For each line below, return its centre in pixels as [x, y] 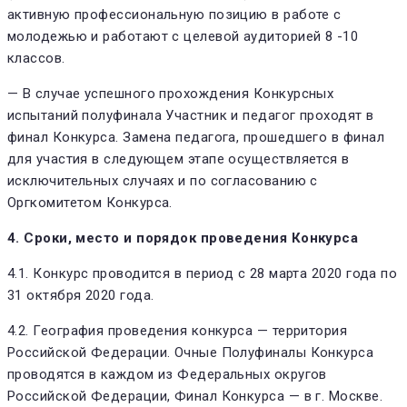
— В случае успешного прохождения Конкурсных [171, 93]
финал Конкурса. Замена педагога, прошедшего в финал [196, 137]
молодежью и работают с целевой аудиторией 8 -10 [183, 36]
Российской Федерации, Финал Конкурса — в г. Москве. [195, 396]
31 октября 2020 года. [81, 295]
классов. [36, 58]
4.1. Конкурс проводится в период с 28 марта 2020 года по [203, 273]
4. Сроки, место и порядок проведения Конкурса [183, 238]
